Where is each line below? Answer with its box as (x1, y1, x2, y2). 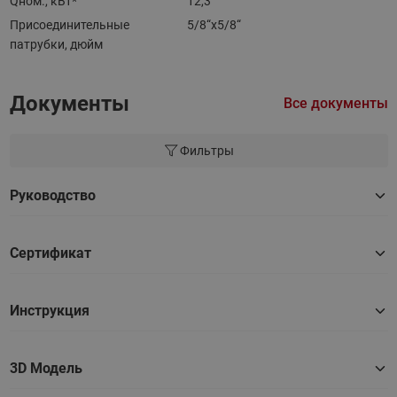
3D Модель (9, 359, 82, 377)
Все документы (283, 94, 388, 112)
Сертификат (9, 244, 91, 261)
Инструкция (9, 301, 90, 319)
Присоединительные (9, 17, 129, 32)
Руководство (9, 186, 96, 204)
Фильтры (179, 143, 234, 158)
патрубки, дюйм (9, 36, 103, 51)
